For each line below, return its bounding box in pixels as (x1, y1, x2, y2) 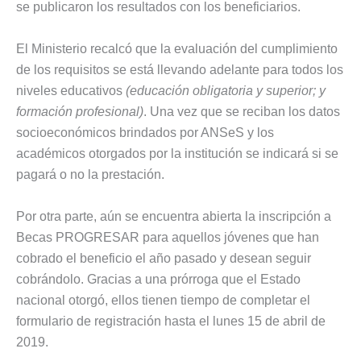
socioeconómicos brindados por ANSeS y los (16, 126, 274, 140)
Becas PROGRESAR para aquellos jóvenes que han (16, 230, 319, 244)
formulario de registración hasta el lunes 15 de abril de (16, 313, 326, 328)
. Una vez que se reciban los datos (143, 105, 340, 119)
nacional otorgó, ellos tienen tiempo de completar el (16, 293, 310, 307)
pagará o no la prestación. (16, 168, 164, 182)
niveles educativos (16, 84, 126, 98)
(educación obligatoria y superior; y (126, 84, 326, 98)
